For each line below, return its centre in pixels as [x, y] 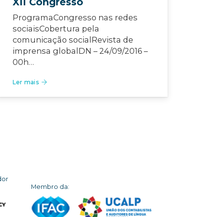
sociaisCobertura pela [56, 29]
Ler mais [26, 82]
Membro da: [50, 187]
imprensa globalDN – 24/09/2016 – [80, 51]
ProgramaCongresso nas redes [75, 18]
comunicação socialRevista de [73, 40]
